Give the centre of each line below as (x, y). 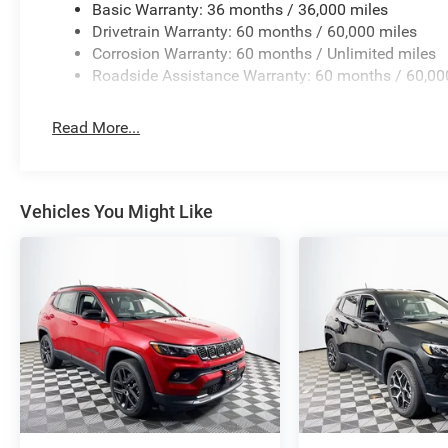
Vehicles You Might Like (116, 212)
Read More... (96, 128)
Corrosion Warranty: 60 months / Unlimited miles (264, 54)
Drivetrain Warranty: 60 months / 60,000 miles (255, 32)
